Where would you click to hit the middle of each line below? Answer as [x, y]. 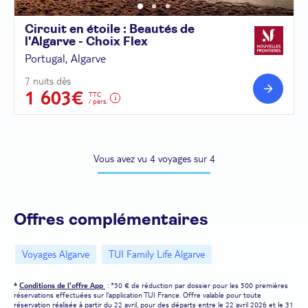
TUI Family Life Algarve [157, 254]
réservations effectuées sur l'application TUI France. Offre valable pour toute [137, 295]
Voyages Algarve [56, 254]
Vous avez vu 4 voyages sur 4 [154, 158]
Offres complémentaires [111, 220]
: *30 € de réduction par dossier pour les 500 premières [197, 285]
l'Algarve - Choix [74, 42]
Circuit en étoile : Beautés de [110, 29]
